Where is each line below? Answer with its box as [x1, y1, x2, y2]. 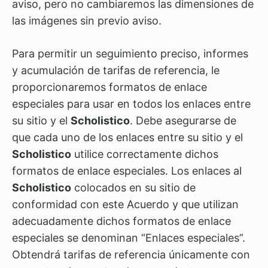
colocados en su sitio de [71, 181, 196, 194]
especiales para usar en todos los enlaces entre [12, 98, 251, 110]
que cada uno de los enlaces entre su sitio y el [12, 131, 243, 144]
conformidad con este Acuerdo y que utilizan [12, 198, 239, 211]
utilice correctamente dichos [71, 148, 218, 160]
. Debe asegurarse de [130, 114, 236, 127]
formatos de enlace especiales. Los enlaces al [12, 165, 242, 177]
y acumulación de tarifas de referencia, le [12, 64, 220, 77]
